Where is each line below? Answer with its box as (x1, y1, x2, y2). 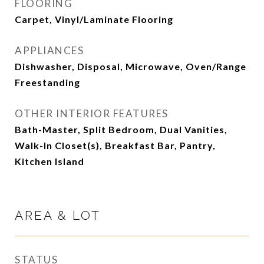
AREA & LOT (15, 208, 101, 223)
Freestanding (15, 77, 80, 88)
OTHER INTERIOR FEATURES (15, 107, 169, 120)
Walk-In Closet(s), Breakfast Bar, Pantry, (15, 140, 216, 151)
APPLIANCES (15, 44, 84, 57)
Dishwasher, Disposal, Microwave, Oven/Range (15, 61, 246, 72)
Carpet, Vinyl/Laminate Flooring (15, 14, 173, 25)
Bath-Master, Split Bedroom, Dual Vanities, (15, 124, 227, 135)
